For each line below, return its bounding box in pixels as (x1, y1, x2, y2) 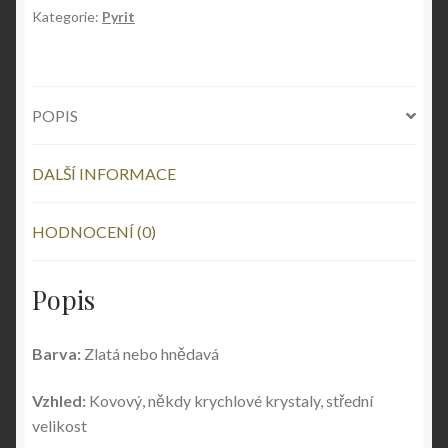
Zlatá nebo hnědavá (84, 343, 219, 363)
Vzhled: (32, 391, 89, 411)
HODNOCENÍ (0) (32, 222, 156, 242)
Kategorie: (32, 8, 102, 26)
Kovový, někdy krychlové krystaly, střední (89, 391, 373, 411)
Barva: (32, 343, 84, 363)
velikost (32, 416, 87, 436)
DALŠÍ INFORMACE (32, 164, 176, 184)
